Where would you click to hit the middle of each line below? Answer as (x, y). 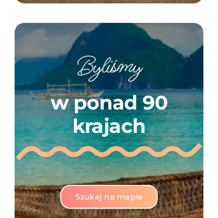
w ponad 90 (109, 102)
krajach (109, 126)
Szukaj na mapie (109, 197)
